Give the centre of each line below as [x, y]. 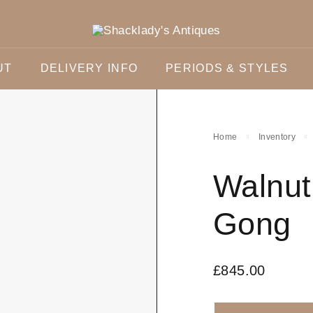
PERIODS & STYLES [227, 68]
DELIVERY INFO [89, 68]
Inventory [277, 137]
